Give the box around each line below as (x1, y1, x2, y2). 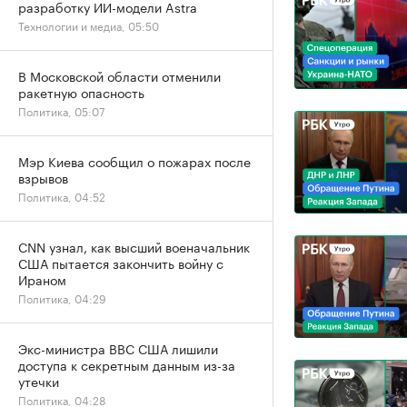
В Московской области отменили (18, 65, 221, 85)
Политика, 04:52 (18, 187, 105, 204)
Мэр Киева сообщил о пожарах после (18, 151, 251, 171)
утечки (18, 371, 59, 391)
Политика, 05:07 (18, 102, 104, 119)
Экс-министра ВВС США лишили (18, 338, 218, 358)
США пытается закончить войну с (18, 253, 223, 273)
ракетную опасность (18, 82, 144, 102)
